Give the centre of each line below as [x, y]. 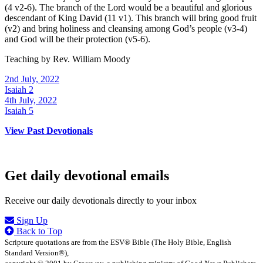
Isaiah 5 [19, 111]
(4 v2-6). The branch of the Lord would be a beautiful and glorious [128, 8]
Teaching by [29, 59]
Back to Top [38, 231]
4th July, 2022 [31, 100]
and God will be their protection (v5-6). [77, 39]
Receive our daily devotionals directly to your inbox [101, 201]
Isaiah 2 [19, 90]
